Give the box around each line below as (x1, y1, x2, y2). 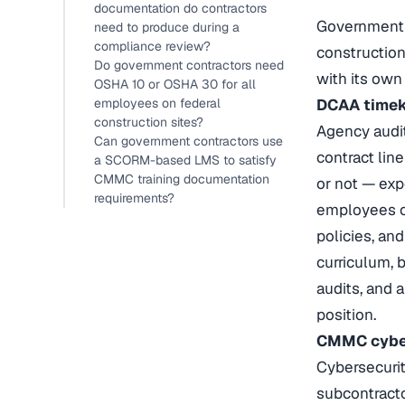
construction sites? (94, 114, 203, 130)
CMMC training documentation (94, 171, 269, 187)
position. (316, 305, 376, 325)
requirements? (94, 190, 174, 206)
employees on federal (94, 95, 221, 111)
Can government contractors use (94, 133, 283, 149)
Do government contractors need (94, 57, 284, 73)
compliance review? (94, 38, 211, 54)
